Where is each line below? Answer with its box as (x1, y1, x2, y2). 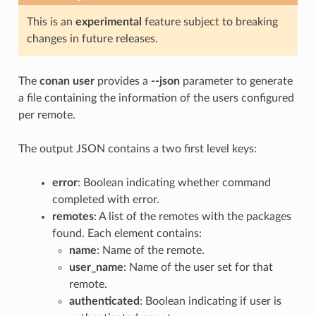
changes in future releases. (26, 32, 158, 44)
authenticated (68, 295, 140, 307)
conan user (39, 75, 95, 87)
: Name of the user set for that (123, 261, 273, 273)
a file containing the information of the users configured (18, 92, 294, 104)
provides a (94, 75, 151, 87)
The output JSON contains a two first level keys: (18, 142, 257, 154)
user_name (68, 261, 123, 273)
